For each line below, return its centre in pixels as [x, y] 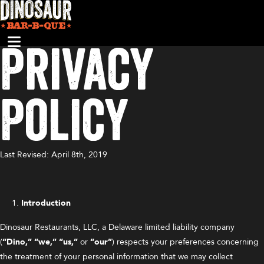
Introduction [46, 203]
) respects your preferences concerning [185, 242]
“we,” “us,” [56, 242]
